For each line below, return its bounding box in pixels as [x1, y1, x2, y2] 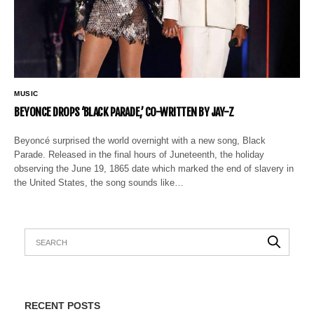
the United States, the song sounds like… [14, 177, 184, 189]
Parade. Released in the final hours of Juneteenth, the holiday [14, 149, 265, 161]
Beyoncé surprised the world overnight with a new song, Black [14, 135, 266, 146]
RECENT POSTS [25, 300, 100, 312]
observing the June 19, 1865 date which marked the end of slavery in [14, 163, 294, 175]
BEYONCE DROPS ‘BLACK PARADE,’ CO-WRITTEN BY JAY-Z [14, 105, 234, 120]
